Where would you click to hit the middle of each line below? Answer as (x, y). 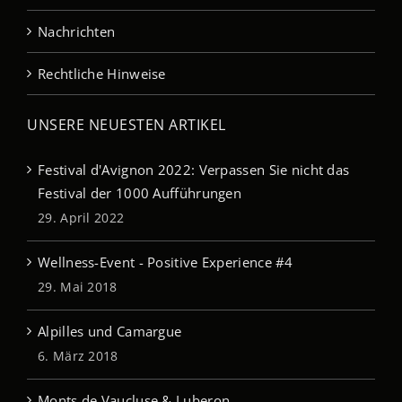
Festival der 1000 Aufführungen (140, 193)
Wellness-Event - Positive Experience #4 (166, 262)
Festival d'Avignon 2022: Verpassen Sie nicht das (194, 170)
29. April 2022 (81, 218)
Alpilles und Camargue (110, 332)
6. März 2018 (78, 356)
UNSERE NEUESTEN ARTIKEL (127, 125)
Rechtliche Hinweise (102, 74)
